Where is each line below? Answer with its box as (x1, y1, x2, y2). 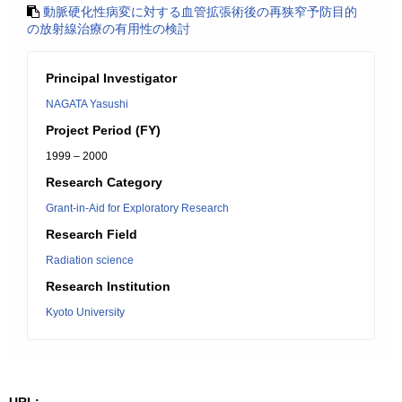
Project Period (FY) (46, 123, 161, 137)
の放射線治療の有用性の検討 (27, 22, 190, 36)
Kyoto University (46, 306, 125, 319)
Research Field (46, 227, 137, 241)
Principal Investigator (46, 71, 177, 85)
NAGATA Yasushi (46, 98, 128, 110)
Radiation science (46, 254, 134, 267)
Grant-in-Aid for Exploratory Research (46, 202, 229, 214)
